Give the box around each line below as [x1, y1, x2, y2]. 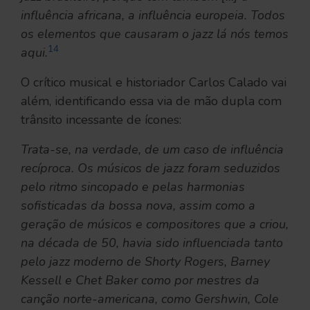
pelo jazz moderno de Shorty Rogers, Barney [21, 253, 270, 270]
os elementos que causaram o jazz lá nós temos [21, 25, 289, 42]
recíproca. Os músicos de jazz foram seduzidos [21, 159, 280, 176]
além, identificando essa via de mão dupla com [21, 92, 282, 109]
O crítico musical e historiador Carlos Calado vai [21, 73, 286, 91]
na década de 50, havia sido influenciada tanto [21, 234, 283, 251]
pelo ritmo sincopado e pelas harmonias [21, 178, 245, 195]
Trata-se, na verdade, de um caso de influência [21, 140, 284, 158]
